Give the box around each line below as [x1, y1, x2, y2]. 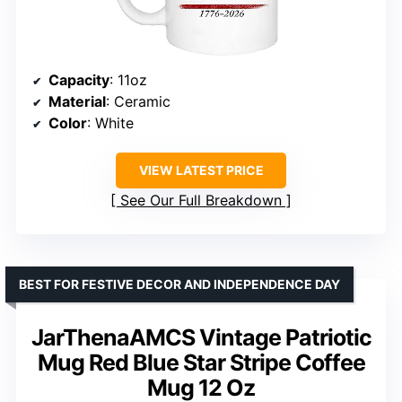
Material [48, 92, 106, 111]
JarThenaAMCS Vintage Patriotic [31, 324, 371, 352]
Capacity [48, 71, 109, 90]
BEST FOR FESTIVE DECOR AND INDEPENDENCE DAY [19, 276, 340, 293]
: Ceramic [106, 92, 170, 111]
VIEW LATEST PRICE [138, 162, 264, 179]
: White [87, 114, 134, 133]
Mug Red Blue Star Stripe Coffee [37, 349, 365, 377]
